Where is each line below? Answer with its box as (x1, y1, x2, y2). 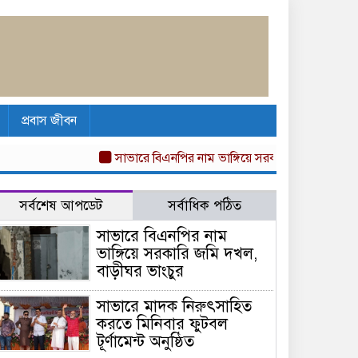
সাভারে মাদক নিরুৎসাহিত (97, 296, 253, 316)
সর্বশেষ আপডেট (19, 197, 102, 214)
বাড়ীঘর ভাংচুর (97, 261, 185, 281)
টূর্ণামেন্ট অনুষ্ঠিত (97, 331, 195, 352)
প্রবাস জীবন (22, 112, 77, 129)
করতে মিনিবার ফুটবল (97, 313, 229, 334)
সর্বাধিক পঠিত (168, 197, 241, 214)
